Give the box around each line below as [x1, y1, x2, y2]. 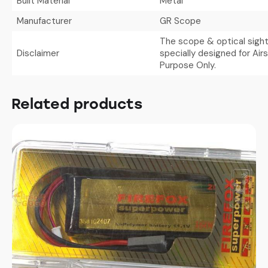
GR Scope [159, 14, 201, 27]
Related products [11, 95, 142, 112]
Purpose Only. [159, 59, 216, 71]
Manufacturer [16, 14, 72, 27]
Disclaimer [16, 47, 59, 59]
